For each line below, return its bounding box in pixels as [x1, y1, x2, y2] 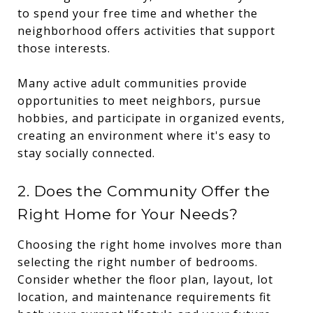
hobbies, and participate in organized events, [17, 110, 285, 126]
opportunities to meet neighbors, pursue [17, 92, 261, 108]
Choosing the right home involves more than [17, 236, 282, 252]
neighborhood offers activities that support [17, 22, 275, 38]
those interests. [17, 40, 110, 56]
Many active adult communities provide [17, 75, 247, 91]
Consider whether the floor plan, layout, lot [17, 271, 273, 287]
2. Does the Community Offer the [17, 182, 270, 200]
